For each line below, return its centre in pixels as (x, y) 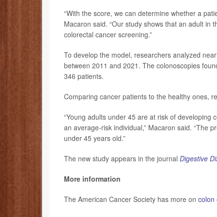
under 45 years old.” (95, 138)
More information (92, 178)
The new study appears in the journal (122, 158)
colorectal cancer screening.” (108, 34)
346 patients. (84, 76)
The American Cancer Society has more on (131, 199)
